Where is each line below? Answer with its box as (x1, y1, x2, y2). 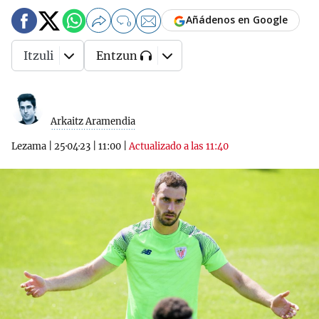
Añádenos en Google (186, 13, 288, 27)
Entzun (96, 48, 137, 63)
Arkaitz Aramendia (51, 115, 135, 127)
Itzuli (23, 48, 53, 63)
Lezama (11, 140, 46, 152)
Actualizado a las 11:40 (129, 140, 229, 152)
